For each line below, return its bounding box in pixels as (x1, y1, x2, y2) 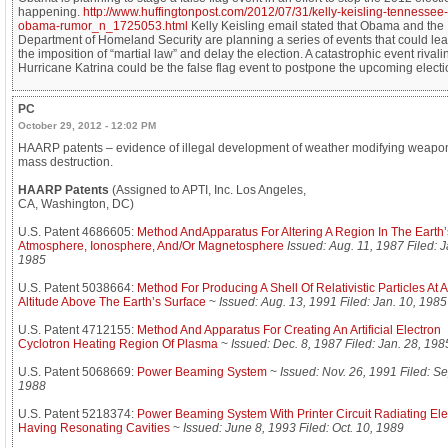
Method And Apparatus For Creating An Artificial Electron (137, 323, 441, 338)
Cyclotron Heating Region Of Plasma (18, 337, 218, 352)
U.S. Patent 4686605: (18, 225, 137, 240)
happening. (18, 5, 83, 20)
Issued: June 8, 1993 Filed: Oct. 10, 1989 (183, 421, 404, 436)
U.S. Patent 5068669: (18, 365, 137, 380)
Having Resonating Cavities (18, 421, 170, 436)
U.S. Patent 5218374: (18, 407, 137, 422)
